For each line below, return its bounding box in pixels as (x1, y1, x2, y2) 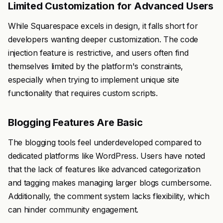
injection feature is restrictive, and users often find (8, 48, 189, 58)
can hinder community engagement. (8, 205, 139, 215)
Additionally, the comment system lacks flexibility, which (8, 191, 210, 201)
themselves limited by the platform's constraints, (8, 61, 183, 71)
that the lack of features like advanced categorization (8, 164, 201, 174)
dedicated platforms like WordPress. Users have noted (8, 151, 205, 161)
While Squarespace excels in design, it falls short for (8, 21, 198, 31)
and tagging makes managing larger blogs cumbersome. (8, 178, 212, 188)
